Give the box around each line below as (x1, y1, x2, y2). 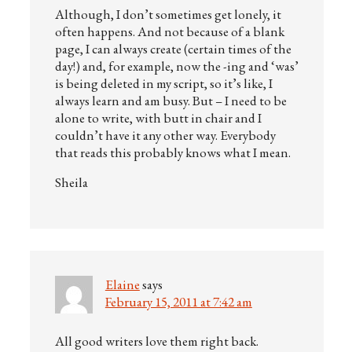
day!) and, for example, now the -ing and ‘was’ (54, 57, 299, 75)
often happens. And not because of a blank (54, 23, 284, 40)
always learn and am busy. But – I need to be (54, 92, 287, 109)
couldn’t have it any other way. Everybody (54, 126, 276, 144)
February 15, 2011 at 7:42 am (104, 293, 252, 310)
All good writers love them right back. (54, 332, 258, 350)
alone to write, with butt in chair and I (54, 109, 262, 126)
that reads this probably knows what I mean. (54, 144, 291, 161)
